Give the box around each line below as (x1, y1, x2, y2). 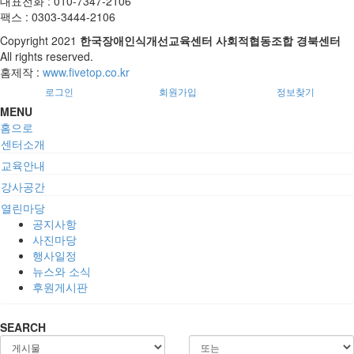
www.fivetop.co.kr (43, 64, 130, 81)
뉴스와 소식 (32, 263, 91, 280)
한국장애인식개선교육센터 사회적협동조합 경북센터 (80, 32, 341, 49)
